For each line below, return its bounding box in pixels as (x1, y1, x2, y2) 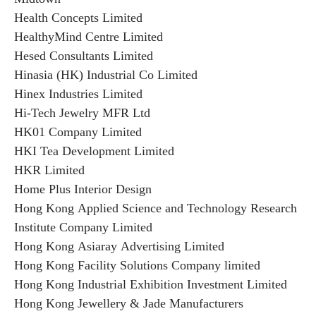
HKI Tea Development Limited (14, 144, 178, 158)
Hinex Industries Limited (14, 87, 142, 101)
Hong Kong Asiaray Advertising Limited (14, 239, 228, 253)
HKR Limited (14, 163, 88, 177)
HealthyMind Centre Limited (14, 30, 166, 44)
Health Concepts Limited (14, 11, 146, 25)
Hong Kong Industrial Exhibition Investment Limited (14, 277, 287, 291)
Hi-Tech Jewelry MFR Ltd (14, 106, 150, 120)
